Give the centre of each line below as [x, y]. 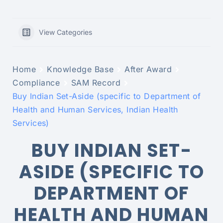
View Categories [65, 32]
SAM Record [96, 83]
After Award [148, 69]
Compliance [36, 83]
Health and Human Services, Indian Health [95, 110]
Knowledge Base [80, 69]
